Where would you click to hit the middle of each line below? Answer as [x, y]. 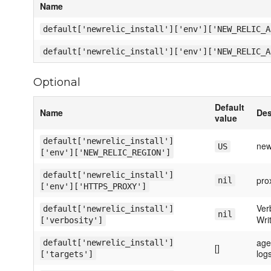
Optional [57, 82]
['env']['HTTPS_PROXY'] [93, 186]
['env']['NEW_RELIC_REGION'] [105, 152]
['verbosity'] [71, 220]
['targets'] [67, 254]
